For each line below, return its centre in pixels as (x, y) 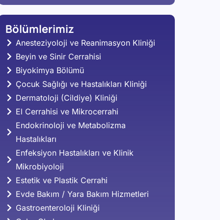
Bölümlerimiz (40, 29)
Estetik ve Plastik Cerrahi (61, 180)
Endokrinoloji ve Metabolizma (70, 125)
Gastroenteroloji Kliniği (57, 208)
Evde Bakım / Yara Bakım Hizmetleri (82, 194)
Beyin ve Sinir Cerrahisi (58, 57)
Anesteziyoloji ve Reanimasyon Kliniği (85, 43)
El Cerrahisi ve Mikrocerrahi (67, 112)
